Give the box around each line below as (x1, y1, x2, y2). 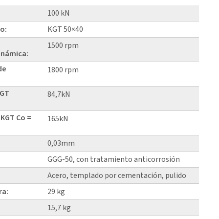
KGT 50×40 (47, 23, 84, 35)
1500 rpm (47, 40, 79, 51)
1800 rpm (47, 64, 79, 75)
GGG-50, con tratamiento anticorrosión (47, 153, 180, 165)
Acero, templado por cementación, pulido (47, 170, 187, 181)
